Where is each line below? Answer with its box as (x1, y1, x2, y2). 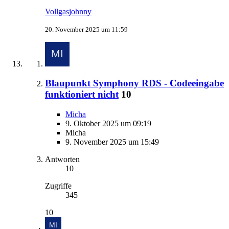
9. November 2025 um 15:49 (65, 138, 159, 147)
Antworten (45, 155, 80, 164)
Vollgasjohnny (45, 7, 91, 16)
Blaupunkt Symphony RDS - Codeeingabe (45, 78, 224, 89)
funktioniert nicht (45, 89, 119, 100)
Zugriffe (45, 181, 72, 191)
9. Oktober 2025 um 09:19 (65, 119, 151, 128)
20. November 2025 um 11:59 (45, 25, 128, 33)
